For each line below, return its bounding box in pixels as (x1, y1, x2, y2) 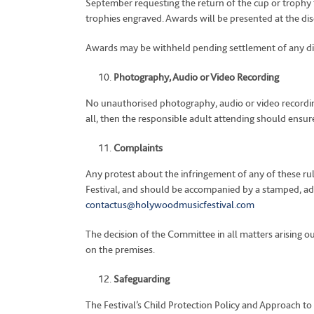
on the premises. (86, 243, 155, 256)
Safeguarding (114, 273, 170, 285)
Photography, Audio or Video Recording (114, 71, 279, 83)
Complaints (114, 142, 163, 154)
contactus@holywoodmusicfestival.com (86, 198, 254, 211)
